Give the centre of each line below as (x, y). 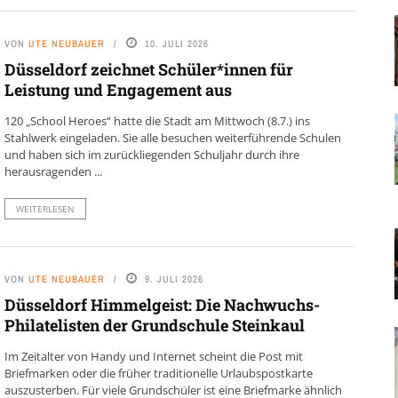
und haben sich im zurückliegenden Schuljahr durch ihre (151, 155)
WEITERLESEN (45, 209)
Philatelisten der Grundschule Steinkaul (154, 326)
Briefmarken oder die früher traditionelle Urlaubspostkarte (158, 374)
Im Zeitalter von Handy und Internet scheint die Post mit (153, 357)
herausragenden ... (53, 172)
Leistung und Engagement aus (118, 90)
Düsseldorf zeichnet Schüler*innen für (148, 70)
